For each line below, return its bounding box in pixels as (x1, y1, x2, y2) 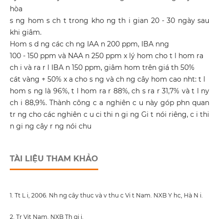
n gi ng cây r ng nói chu (9, 122, 91, 131)
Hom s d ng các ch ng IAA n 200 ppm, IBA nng (9, 40, 169, 49)
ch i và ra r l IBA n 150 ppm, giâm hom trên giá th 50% (9, 63, 195, 72)
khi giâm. (9, 28, 42, 37)
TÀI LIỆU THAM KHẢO (9, 154, 98, 164)
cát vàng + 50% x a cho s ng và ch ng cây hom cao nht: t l (9, 75, 205, 84)
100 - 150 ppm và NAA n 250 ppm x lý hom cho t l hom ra (9, 51, 203, 61)
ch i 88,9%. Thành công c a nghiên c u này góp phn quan (9, 98, 210, 108)
